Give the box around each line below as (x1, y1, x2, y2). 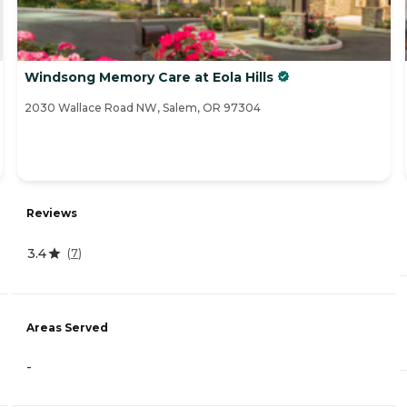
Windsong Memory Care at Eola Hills (25, 69, 273, 86)
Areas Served (26, 321, 108, 335)
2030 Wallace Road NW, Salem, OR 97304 (25, 101, 261, 115)
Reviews (26, 205, 77, 220)
